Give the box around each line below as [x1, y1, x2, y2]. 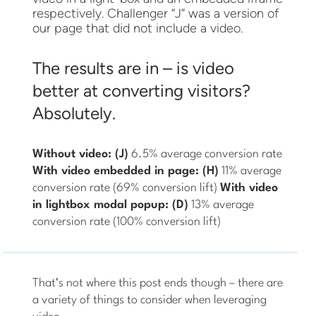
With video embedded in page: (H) [32, 164, 219, 177]
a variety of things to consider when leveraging [32, 293, 267, 306]
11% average [219, 164, 282, 177]
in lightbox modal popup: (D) [32, 198, 189, 211]
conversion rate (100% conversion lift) [32, 215, 221, 228]
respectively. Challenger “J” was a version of [32, 5, 279, 21]
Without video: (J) [32, 147, 129, 160]
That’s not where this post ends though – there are [32, 276, 284, 289]
